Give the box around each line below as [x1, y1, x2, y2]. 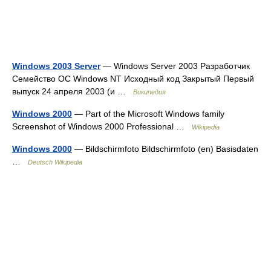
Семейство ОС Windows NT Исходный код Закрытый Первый [12, 74, 254, 84]
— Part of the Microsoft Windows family [72, 109, 224, 119]
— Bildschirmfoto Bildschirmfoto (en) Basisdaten [72, 144, 258, 154]
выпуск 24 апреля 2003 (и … [12, 87, 133, 97]
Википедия [133, 88, 166, 96]
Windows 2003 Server [12, 61, 100, 71]
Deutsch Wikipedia [28, 158, 82, 166]
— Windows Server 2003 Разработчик [100, 61, 250, 71]
